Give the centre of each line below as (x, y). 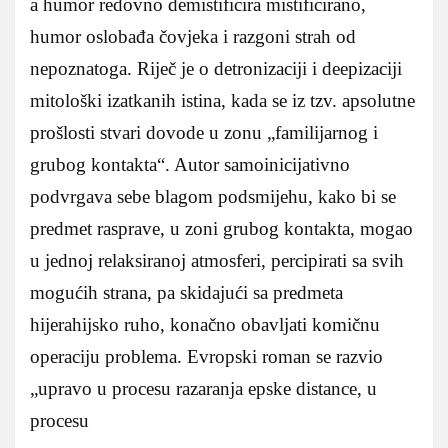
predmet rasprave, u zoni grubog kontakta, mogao (221, 228)
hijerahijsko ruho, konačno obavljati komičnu (205, 324)
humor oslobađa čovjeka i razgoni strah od (193, 36)
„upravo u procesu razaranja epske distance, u (203, 388)
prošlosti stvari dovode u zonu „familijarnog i (204, 132)
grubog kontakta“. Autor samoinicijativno (190, 164)
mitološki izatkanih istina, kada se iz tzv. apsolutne (222, 100)
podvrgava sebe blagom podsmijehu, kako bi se (213, 196)
